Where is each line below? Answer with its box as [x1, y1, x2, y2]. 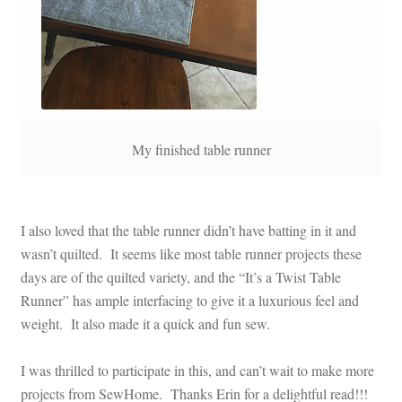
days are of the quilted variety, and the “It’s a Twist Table [20, 267, 341, 287]
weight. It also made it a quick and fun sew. [20, 314, 278, 334]
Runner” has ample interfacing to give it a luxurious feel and [20, 291, 359, 310]
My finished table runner [131, 139, 271, 159]
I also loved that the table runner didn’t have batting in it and [20, 221, 356, 240]
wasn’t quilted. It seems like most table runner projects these [20, 244, 362, 264]
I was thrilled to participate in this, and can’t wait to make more [20, 361, 374, 380]
